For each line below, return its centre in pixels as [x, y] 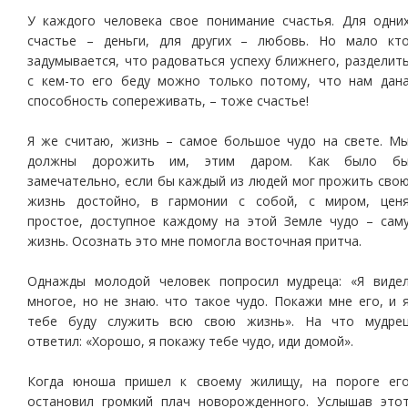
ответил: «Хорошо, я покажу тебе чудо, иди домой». [190, 341]
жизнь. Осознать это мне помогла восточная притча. [194, 241]
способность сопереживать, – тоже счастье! [168, 101]
